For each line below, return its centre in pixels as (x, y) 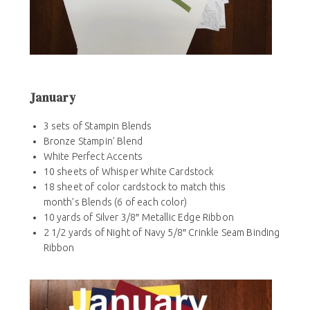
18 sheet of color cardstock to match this (135, 186)
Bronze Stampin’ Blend (93, 141)
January (52, 97)
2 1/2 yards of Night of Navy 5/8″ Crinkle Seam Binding (162, 232)
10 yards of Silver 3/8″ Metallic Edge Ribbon (138, 217)
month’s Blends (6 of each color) (115, 202)
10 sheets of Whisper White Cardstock (129, 171)
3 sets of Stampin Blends (98, 126)
